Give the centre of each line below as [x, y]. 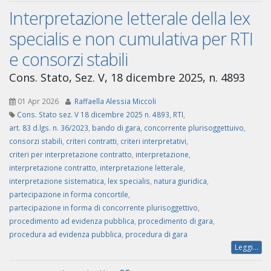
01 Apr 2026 [38, 101]
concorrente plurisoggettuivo [194, 128]
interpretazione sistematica [57, 181]
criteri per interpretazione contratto [70, 155]
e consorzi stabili [68, 59]
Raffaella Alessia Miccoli [115, 101]
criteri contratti [91, 141]
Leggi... [247, 247]
